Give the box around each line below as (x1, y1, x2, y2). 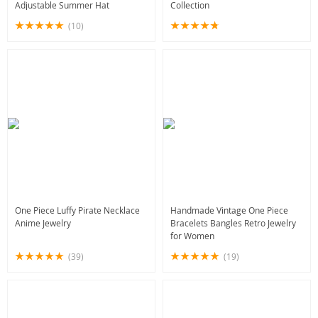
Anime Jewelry (15, 217, 71, 229)
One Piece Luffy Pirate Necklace (15, 204, 140, 216)
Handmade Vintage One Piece (170, 204, 288, 216)
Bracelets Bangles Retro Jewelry (170, 217, 296, 229)
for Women (170, 230, 214, 241)
